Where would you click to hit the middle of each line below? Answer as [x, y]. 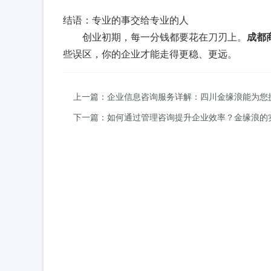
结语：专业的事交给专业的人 [126, 20]
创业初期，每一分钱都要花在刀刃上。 [165, 37]
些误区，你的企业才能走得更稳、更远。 [150, 54]
